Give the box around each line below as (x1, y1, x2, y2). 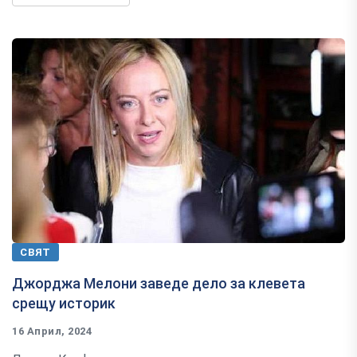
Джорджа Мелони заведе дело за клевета (12, 274, 305, 292)
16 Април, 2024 (12, 324, 92, 337)
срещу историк (12, 294, 116, 312)
